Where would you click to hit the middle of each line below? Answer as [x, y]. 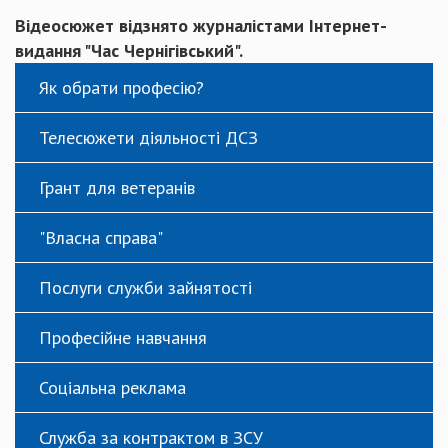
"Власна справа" [101, 238]
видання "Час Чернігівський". [129, 51]
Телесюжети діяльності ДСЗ [148, 138]
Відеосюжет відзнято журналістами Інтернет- [201, 26]
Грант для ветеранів [117, 188]
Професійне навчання [123, 338]
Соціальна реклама [112, 388]
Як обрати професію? [121, 88]
